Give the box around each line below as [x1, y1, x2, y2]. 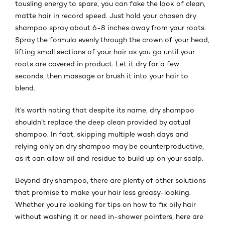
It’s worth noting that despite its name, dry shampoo [15, 105, 194, 114]
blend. [15, 83, 35, 92]
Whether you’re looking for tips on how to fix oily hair [15, 200, 196, 208]
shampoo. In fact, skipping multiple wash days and [15, 130, 188, 138]
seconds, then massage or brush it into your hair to [15, 71, 188, 80]
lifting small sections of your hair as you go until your [15, 47, 195, 56]
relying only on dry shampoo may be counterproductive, [15, 142, 204, 150]
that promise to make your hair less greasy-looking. [15, 188, 191, 196]
